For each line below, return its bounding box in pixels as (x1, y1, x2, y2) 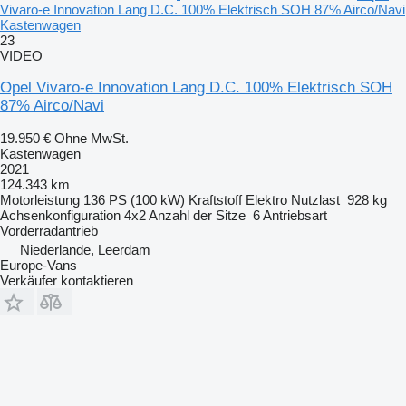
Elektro (246, 191, 287, 208)
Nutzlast (291, 191, 340, 208)
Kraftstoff (188, 191, 242, 208)
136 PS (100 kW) (83, 191, 185, 208)
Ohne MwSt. (54, 130, 129, 146)
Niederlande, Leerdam (20, 241, 150, 257)
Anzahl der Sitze (149, 207, 246, 223)
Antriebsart (263, 207, 327, 223)
